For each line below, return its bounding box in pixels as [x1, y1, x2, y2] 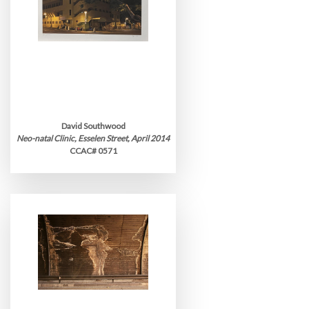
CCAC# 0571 [69, 146, 117, 156]
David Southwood [61, 121, 126, 131]
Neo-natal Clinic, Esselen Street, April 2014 [17, 133, 170, 143]
